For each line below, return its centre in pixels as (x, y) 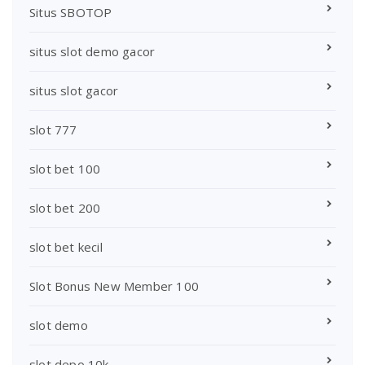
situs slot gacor (74, 90)
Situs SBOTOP (71, 12)
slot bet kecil (66, 246)
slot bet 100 (65, 168)
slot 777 (53, 129)
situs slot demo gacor (92, 51)
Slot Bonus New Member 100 (114, 286)
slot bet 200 (65, 207)
